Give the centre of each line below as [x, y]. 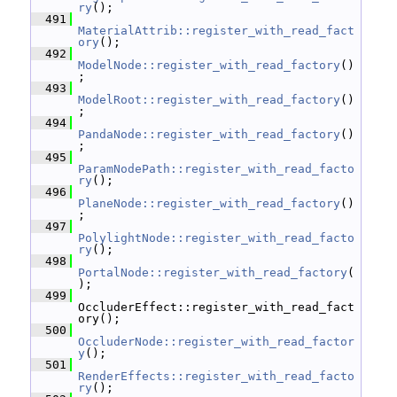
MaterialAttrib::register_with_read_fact [216, 31]
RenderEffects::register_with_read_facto [216, 376]
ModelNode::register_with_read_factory [209, 65]
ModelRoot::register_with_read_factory [209, 100]
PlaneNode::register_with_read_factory [209, 203]
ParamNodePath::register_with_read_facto [216, 169]
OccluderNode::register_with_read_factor [216, 342]
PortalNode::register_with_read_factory [213, 272]
